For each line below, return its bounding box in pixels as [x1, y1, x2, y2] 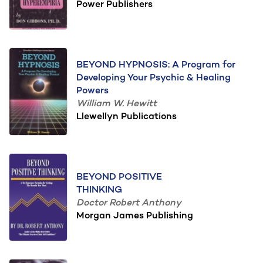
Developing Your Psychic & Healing [76, 73, 231, 84]
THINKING [76, 185, 122, 196]
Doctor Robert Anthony [76, 198, 181, 209]
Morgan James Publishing [76, 211, 193, 222]
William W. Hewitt [76, 99, 157, 110]
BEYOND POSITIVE [76, 172, 162, 183]
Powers [76, 86, 109, 97]
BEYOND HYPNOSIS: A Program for [76, 60, 235, 71]
